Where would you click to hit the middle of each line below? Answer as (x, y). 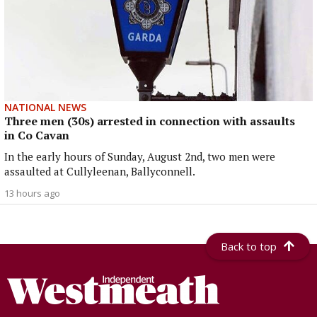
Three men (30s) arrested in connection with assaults (150, 121)
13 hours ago (32, 194)
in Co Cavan (37, 136)
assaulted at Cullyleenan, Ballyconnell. (100, 172)
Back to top (249, 247)
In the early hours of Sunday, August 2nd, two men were (140, 157)
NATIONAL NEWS (45, 108)
